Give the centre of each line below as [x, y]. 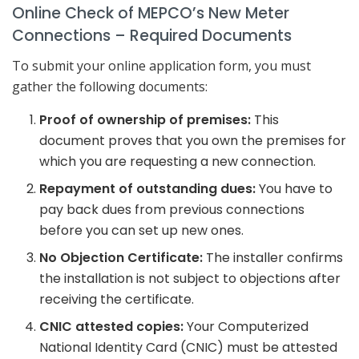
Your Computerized [246, 327]
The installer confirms [273, 258]
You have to [294, 189]
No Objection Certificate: [121, 258]
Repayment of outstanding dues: [148, 189]
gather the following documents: [110, 87]
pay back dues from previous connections [172, 210]
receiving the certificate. [117, 299]
